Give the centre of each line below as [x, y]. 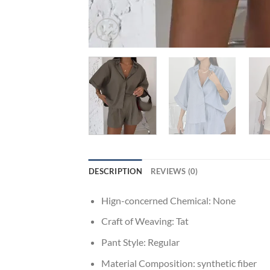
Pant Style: [124, 242]
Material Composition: [149, 263]
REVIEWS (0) [174, 171]
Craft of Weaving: [138, 221]
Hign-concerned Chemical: [157, 200]
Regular [163, 242]
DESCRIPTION [115, 171]
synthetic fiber [227, 263]
